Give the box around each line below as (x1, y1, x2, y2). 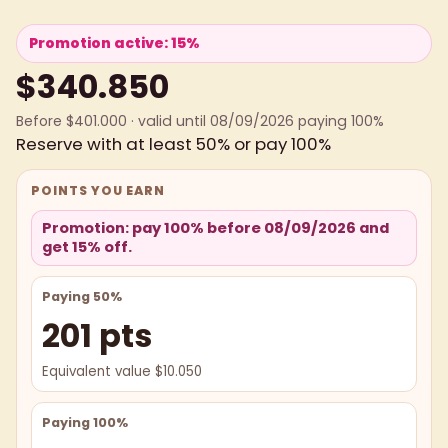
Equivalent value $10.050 (42, 361, 202, 381)
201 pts (42, 312, 152, 358)
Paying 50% (42, 287, 122, 305)
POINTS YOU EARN (31, 181, 165, 199)
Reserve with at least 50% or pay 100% (16, 131, 331, 156)
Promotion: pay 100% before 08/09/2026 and (42, 217, 389, 238)
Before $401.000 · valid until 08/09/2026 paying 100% (16, 110, 384, 131)
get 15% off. (42, 236, 132, 257)
